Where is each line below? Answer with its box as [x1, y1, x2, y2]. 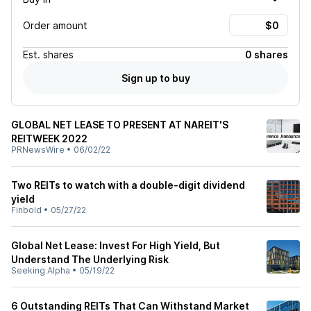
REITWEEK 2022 [11, 133, 87, 144]
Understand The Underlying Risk [11, 253, 169, 265]
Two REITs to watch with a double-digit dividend [11, 179, 245, 191]
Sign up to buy [121, 72, 190, 84]
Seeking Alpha [11, 265, 70, 276]
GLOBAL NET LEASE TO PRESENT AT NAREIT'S [11, 119, 228, 131]
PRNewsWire [11, 144, 65, 155]
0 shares [245, 49, 288, 60]
